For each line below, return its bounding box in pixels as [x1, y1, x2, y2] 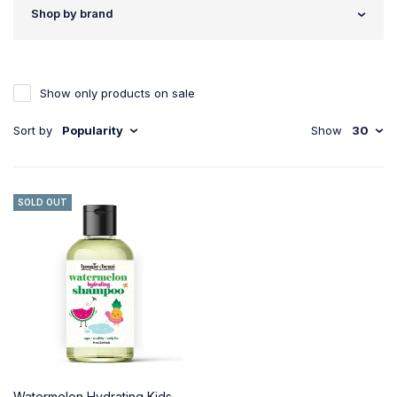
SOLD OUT [18, 197, 67, 207]
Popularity [62, 123, 123, 137]
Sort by [13, 123, 52, 137]
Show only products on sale [40, 86, 195, 100]
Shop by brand [31, 6, 113, 20]
